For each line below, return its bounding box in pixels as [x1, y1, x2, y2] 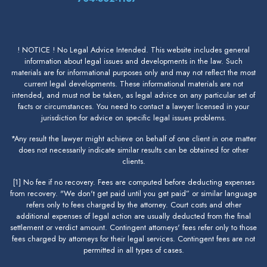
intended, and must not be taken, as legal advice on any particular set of [12, 89, 255, 101]
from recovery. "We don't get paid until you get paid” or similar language [10, 187, 257, 199]
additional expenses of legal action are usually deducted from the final [16, 210, 251, 222]
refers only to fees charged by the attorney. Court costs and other [26, 198, 241, 210]
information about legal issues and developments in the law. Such [24, 55, 243, 67]
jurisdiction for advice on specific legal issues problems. [41, 111, 226, 123]
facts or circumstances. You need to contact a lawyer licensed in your [18, 100, 249, 112]
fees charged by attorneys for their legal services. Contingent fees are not [12, 232, 255, 244]
